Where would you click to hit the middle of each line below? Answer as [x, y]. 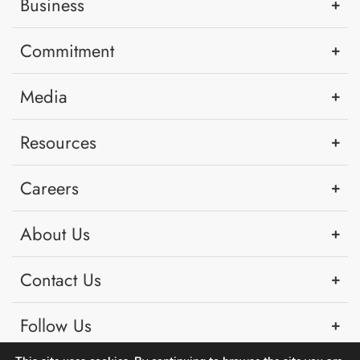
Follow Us [56, 325]
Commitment [67, 51]
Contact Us [61, 280]
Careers [49, 188]
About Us [55, 234]
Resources [58, 142]
